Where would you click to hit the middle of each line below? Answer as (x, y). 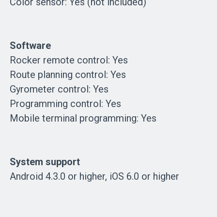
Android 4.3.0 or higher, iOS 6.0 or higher (94, 176)
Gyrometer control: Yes (59, 89)
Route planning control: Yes (68, 74)
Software (30, 45)
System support (45, 162)
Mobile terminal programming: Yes (83, 118)
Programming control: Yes (65, 103)
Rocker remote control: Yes (69, 60)
